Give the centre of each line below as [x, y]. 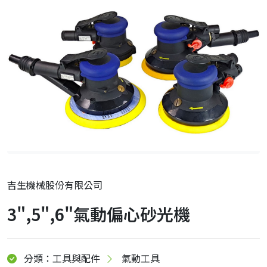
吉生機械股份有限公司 [55, 185]
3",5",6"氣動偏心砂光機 [99, 214]
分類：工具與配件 [62, 258]
